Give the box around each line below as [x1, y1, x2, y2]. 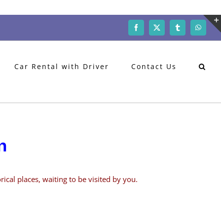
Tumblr [177, 27, 198, 34]
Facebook [135, 27, 162, 34]
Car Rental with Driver [14, 61, 109, 71]
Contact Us [131, 61, 177, 71]
